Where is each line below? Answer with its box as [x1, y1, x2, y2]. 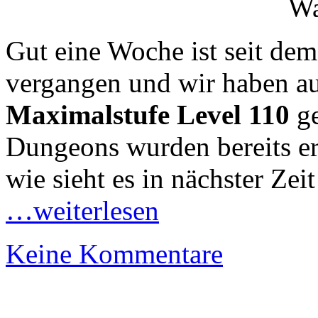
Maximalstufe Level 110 [6, 99, 290, 130]
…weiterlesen [6, 195, 159, 226]
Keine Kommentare [6, 238, 223, 269]
